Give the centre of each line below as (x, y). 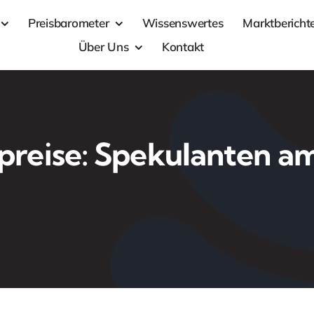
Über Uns (103, 47)
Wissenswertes (183, 23)
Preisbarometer (68, 23)
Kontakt (183, 47)
